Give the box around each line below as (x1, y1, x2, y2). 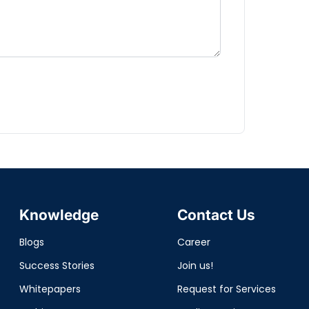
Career (177, 235, 210, 249)
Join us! (177, 259, 213, 272)
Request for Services (177, 282, 276, 296)
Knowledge (19, 206, 99, 223)
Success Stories (19, 259, 94, 272)
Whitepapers (19, 282, 81, 296)
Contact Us (177, 206, 255, 223)
